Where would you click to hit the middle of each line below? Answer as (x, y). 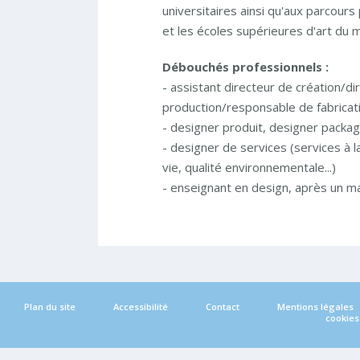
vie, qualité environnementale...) (249, 167)
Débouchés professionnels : (245, 66)
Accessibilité (141, 306)
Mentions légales (316, 306)
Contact (223, 306)
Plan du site (50, 306)
